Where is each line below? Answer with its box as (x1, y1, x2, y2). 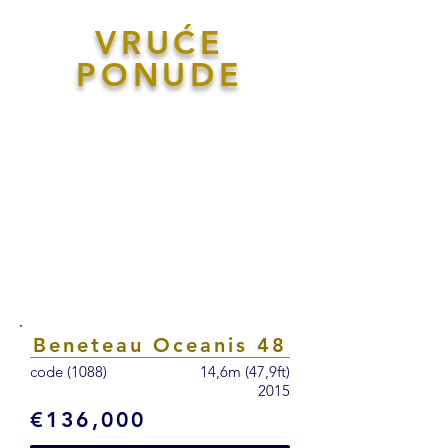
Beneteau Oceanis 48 (33, 333, 287, 357)
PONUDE (76, 54, 244, 94)
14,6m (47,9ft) (200, 362, 290, 381)
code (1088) (30, 362, 107, 381)
